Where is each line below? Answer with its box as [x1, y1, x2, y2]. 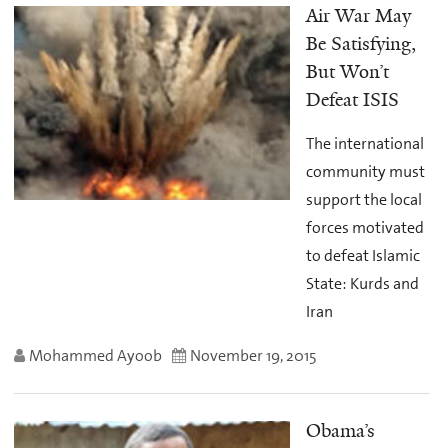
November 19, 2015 [190, 344, 317, 366]
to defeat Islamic [305, 244, 420, 266]
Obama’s [305, 419, 375, 444]
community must [305, 160, 425, 182]
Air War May [305, 4, 411, 29]
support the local [305, 188, 422, 210]
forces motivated [305, 216, 424, 238]
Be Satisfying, [305, 32, 416, 57]
